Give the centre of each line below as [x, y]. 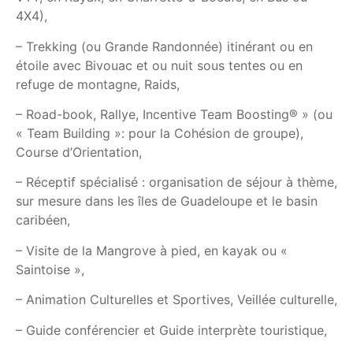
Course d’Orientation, [79, 152]
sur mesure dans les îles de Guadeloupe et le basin [167, 201]
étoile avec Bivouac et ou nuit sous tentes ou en [159, 65]
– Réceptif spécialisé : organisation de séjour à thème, [176, 182]
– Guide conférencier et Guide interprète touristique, [171, 330]
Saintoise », [50, 269]
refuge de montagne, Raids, [98, 84]
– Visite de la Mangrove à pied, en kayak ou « [152, 250]
